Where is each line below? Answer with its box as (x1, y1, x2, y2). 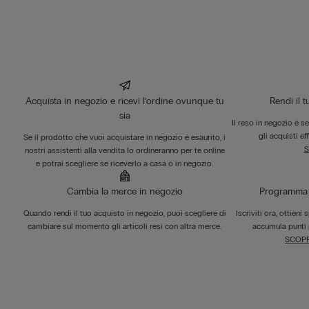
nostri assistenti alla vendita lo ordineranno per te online (24, 146, 225, 155)
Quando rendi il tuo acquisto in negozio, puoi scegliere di (23, 208, 226, 218)
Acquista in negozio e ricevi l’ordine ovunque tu (25, 95, 224, 107)
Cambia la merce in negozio (66, 186, 183, 197)
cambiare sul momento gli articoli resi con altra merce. (28, 221, 222, 231)
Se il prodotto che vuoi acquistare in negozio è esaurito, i (23, 132, 226, 142)
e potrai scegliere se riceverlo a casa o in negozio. (36, 159, 214, 168)
